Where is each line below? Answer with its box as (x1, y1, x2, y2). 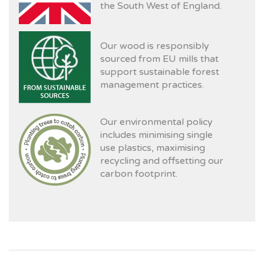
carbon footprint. (100, 168, 178, 180)
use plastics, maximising (100, 142, 206, 154)
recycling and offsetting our (100, 155, 224, 167)
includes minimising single (100, 129, 213, 141)
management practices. (100, 79, 204, 91)
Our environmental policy (100, 116, 213, 128)
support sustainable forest (100, 66, 220, 78)
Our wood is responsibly (100, 40, 210, 52)
